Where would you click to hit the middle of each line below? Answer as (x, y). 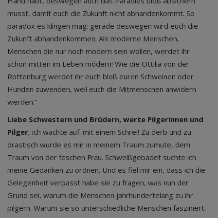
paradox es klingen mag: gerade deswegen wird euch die (103, 26)
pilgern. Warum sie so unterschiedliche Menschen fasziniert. (107, 208)
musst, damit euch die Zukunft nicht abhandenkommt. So (101, 13)
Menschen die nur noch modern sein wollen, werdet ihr (99, 51)
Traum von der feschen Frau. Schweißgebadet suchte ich (102, 157)
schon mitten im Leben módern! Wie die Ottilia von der (98, 64)
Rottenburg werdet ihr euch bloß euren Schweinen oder (100, 76)
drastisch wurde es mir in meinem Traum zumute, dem (99, 145)
